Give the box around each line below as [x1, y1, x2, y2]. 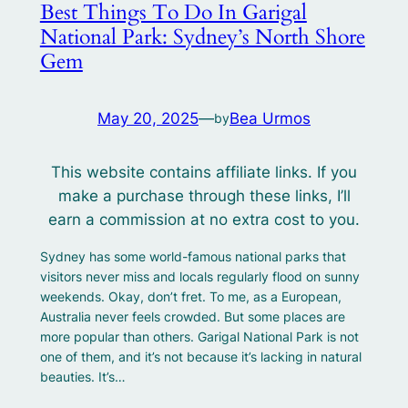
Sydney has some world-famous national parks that [39, 249, 346, 265]
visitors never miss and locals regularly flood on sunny [39, 269, 360, 285]
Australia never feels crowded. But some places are [39, 309, 345, 325]
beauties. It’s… [39, 369, 126, 385]
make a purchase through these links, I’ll [57, 187, 351, 206]
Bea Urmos [229, 108, 311, 127]
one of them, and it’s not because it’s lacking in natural [39, 349, 362, 365]
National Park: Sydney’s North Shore [39, 22, 365, 51]
